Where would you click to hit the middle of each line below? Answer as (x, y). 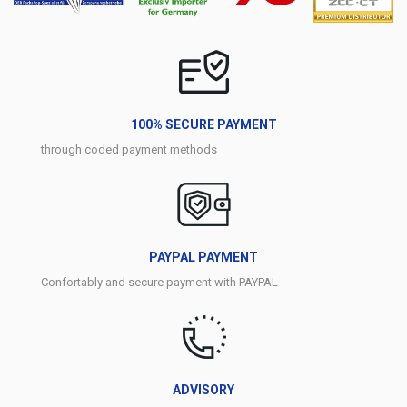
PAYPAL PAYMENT (203, 258)
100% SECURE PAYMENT (203, 125)
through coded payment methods (129, 150)
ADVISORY (203, 390)
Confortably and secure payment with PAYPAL (159, 283)
